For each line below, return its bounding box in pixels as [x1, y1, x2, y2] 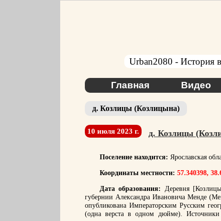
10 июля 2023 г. [87, 127, 139, 135]
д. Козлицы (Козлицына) [92, 104, 180, 112]
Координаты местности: [100, 169, 177, 177]
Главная [110, 80, 149, 90]
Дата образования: [100, 185, 161, 192]
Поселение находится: [100, 153, 168, 161]
